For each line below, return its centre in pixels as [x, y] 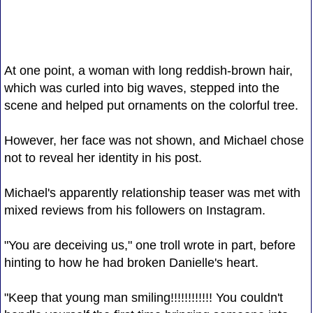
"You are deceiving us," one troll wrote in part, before [150, 245]
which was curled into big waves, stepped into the [141, 88]
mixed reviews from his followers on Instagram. [134, 210]
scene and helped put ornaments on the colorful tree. [151, 105]
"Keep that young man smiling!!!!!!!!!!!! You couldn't [143, 297]
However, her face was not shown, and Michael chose [154, 140]
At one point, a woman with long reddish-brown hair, [148, 70]
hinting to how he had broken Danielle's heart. [131, 262]
